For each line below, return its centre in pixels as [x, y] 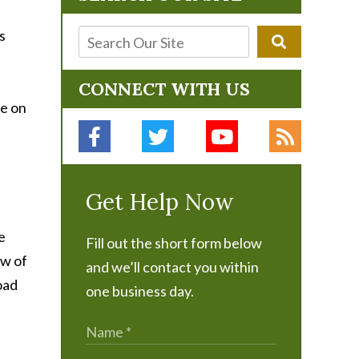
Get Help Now [159, 202]
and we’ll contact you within [172, 267]
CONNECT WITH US [164, 89]
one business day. [140, 291]
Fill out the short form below [174, 243]
